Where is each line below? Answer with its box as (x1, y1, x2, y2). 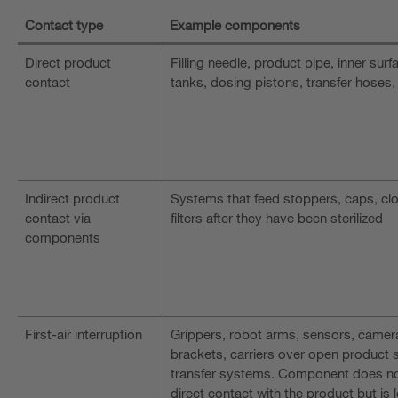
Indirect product (25, 189, 120, 206)
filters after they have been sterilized (171, 209, 383, 226)
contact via (25, 209, 91, 226)
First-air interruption (25, 325, 142, 342)
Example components (170, 16, 300, 33)
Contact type (25, 16, 103, 33)
